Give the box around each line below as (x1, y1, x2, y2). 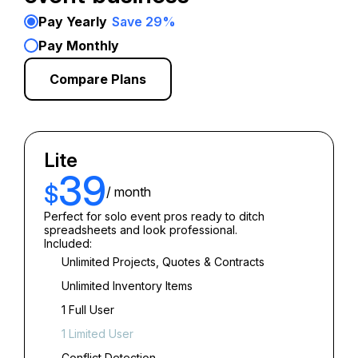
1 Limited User (62, 327, 133, 341)
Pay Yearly (38, 14, 110, 30)
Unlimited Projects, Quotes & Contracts (62, 255, 265, 269)
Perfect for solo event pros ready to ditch (44, 209, 265, 224)
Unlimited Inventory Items (62, 279, 193, 293)
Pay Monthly (38, 38, 119, 54)
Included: (44, 237, 92, 251)
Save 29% (112, 14, 176, 30)
